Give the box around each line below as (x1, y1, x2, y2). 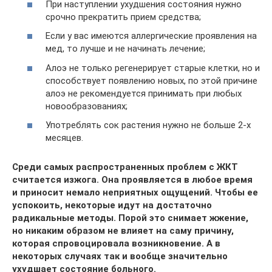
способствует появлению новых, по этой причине (46, 75, 257, 86)
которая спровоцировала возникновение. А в (12, 238, 220, 249)
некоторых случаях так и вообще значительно (12, 251, 228, 262)
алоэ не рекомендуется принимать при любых (46, 87, 242, 99)
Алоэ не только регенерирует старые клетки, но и (46, 62, 260, 73)
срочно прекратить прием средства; (46, 11, 201, 22)
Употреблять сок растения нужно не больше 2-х (46, 120, 251, 131)
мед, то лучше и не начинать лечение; (46, 43, 205, 54)
